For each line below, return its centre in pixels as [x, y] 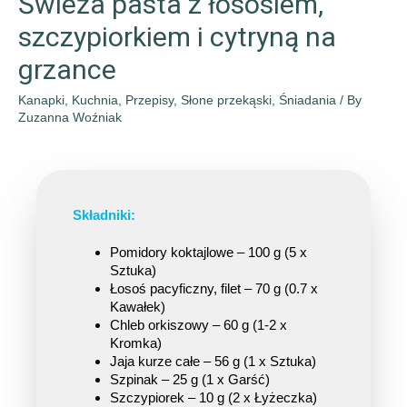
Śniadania [308, 101]
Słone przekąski [226, 101]
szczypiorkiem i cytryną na [177, 37]
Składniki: [104, 214]
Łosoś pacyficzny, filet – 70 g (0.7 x [214, 288]
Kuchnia [95, 101]
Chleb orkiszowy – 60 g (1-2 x [199, 325]
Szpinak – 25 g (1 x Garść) [190, 379]
